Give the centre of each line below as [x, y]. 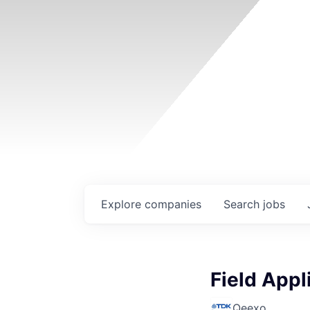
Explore [123, 204]
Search [243, 204]
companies [173, 204]
